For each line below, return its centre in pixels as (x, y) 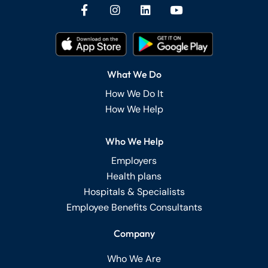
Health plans (134, 176)
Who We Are (134, 259)
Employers (134, 161)
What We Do (134, 74)
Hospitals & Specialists (134, 192)
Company (134, 234)
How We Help (134, 109)
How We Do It (134, 94)
